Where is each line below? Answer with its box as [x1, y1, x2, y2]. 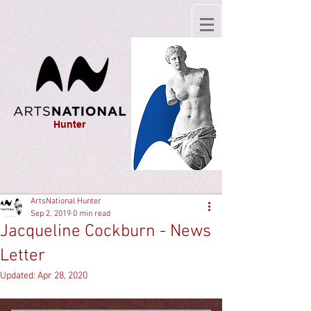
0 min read [73, 209, 110, 219]
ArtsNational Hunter [31, 196, 101, 206]
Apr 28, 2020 [37, 270, 87, 282]
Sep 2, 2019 [31, 209, 71, 219]
